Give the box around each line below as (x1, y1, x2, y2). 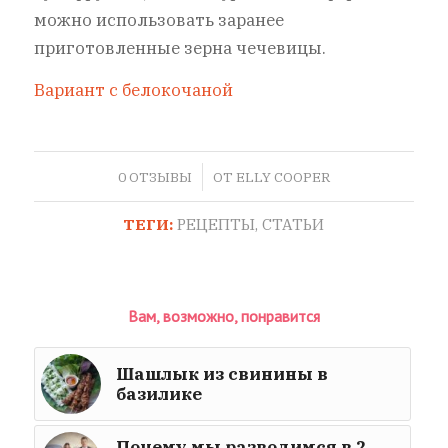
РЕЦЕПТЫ (177, 213, 256, 234)
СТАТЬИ (262, 213, 325, 234)
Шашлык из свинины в (115, 362, 328, 385)
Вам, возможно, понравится (127, 305, 320, 326)
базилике (115, 382, 202, 405)
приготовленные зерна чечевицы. (33, 36, 326, 59)
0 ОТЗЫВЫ (117, 167, 192, 186)
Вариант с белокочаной (33, 79, 233, 102)
